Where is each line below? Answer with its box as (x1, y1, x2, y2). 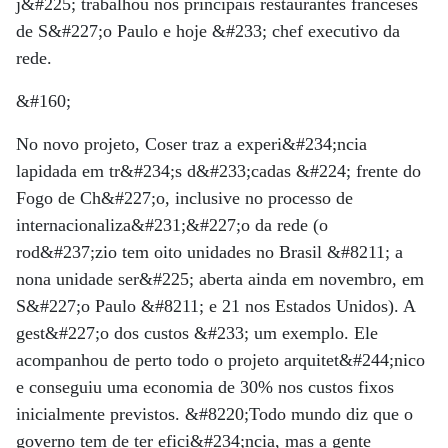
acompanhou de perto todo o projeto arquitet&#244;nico (16, 349, 425, 370)
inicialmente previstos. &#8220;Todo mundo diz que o (16, 403, 413, 424)
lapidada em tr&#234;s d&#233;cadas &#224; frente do (16, 160, 421, 181)
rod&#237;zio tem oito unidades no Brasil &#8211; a (16, 241, 403, 262)
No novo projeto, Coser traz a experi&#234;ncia (16, 133, 367, 154)
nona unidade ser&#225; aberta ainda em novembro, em (16, 268, 424, 289)
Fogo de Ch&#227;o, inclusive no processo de (16, 187, 353, 208)
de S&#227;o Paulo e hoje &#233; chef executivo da (16, 20, 400, 41)
